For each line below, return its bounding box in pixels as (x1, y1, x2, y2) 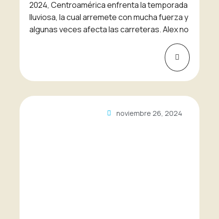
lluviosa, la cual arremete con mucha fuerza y (29, 11, 188, 22)
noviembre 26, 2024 (116, 108, 182, 118)
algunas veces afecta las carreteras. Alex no (29, 23, 189, 35)
